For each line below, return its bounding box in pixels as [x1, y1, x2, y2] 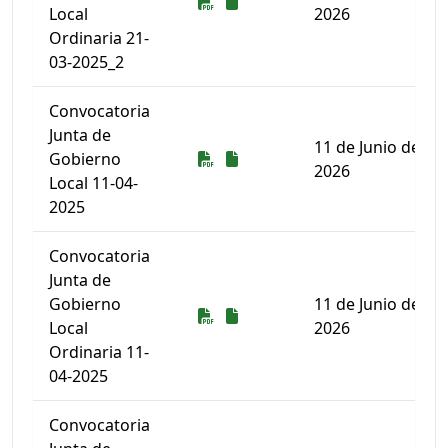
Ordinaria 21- [49, 27, 149, 49]
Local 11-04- [49, 172, 138, 194]
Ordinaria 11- [49, 341, 149, 363]
